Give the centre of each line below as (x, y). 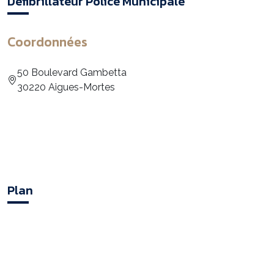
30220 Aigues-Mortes (66, 87)
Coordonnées (47, 42)
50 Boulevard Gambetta (72, 72)
